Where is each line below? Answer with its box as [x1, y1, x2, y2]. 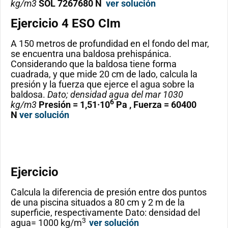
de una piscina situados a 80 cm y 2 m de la [11, 197, 185, 208]
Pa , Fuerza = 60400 [114, 99, 196, 110]
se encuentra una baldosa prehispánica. [11, 48, 172, 59]
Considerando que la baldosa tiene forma [11, 58, 177, 69]
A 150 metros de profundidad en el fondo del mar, [11, 38, 209, 49]
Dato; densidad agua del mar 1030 [47, 89, 183, 100]
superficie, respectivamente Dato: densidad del [11, 207, 200, 218]
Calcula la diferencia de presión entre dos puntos [11, 187, 207, 198]
